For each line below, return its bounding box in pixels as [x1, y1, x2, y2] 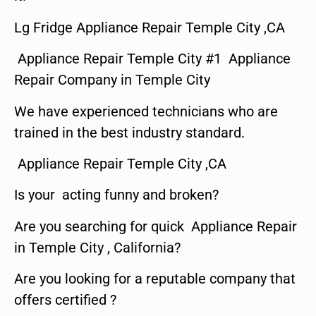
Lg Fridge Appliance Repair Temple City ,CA [14, 18, 285, 36]
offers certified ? [14, 291, 116, 309]
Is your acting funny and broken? [14, 186, 219, 204]
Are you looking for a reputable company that [14, 270, 296, 288]
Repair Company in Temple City [14, 71, 210, 89]
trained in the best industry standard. [14, 123, 245, 141]
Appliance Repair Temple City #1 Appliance [14, 50, 291, 68]
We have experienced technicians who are [14, 102, 278, 120]
